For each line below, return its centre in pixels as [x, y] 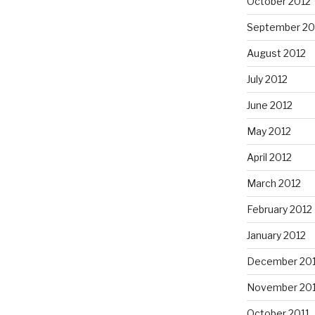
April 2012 [269, 157]
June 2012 [269, 105]
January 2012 [276, 236]
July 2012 [267, 79]
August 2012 [276, 53]
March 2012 [274, 184]
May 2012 [269, 131]
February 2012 [279, 210]
